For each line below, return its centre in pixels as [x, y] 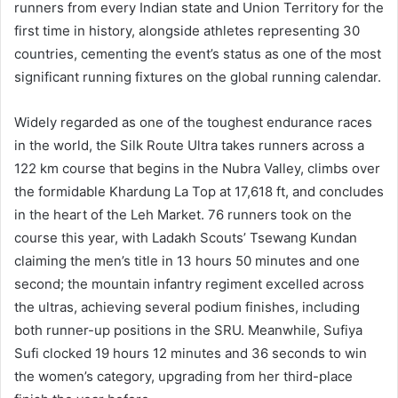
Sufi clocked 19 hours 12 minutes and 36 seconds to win [191, 354]
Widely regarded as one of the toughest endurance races [193, 123]
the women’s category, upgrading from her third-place [183, 377]
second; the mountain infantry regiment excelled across [189, 284]
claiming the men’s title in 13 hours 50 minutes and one [187, 261]
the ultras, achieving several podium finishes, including [187, 307]
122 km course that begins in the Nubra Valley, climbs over [197, 169]
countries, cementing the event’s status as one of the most [198, 54]
